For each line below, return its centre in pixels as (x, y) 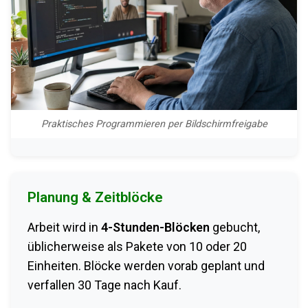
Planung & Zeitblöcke (95, 198)
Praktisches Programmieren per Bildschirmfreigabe (154, 124)
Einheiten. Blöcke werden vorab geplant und (146, 266)
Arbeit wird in (64, 228)
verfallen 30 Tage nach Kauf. (104, 285)
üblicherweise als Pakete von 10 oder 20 (137, 247)
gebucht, (235, 228)
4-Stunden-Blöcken (155, 228)
